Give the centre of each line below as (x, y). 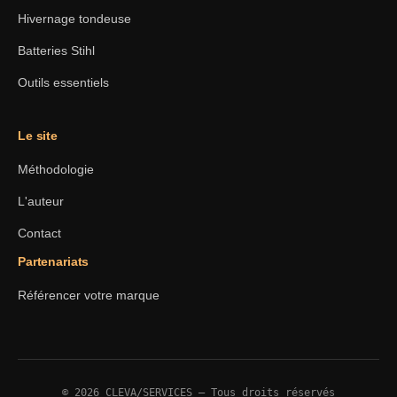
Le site (38, 135)
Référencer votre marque (89, 295)
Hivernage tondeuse (74, 18)
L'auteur (41, 201)
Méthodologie (56, 169)
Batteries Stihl (56, 50)
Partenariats (54, 261)
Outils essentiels (63, 82)
